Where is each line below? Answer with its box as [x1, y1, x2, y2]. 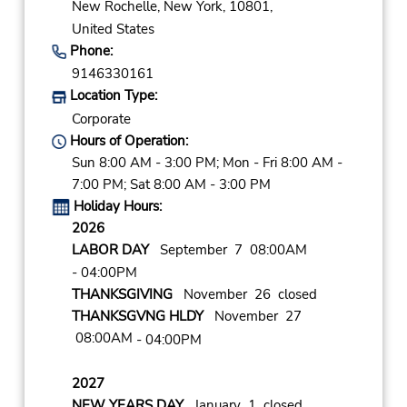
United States [71, 20, 154, 39]
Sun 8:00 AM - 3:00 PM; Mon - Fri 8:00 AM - [71, 153, 342, 172]
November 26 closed [172, 285, 317, 304]
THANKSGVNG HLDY [71, 307, 203, 326]
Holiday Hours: [73, 196, 162, 215]
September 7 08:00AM [148, 240, 307, 259]
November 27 [203, 307, 302, 326]
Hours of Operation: [65, 131, 188, 150]
